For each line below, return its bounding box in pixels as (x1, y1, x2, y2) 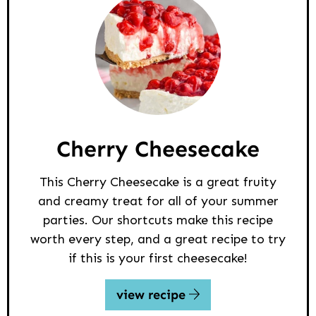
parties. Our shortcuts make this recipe (43, 212, 273, 229)
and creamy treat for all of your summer (37, 193, 279, 209)
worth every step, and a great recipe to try (30, 231, 286, 248)
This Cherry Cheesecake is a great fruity (39, 174, 276, 190)
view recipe (116, 287, 189, 303)
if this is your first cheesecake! (68, 250, 248, 267)
